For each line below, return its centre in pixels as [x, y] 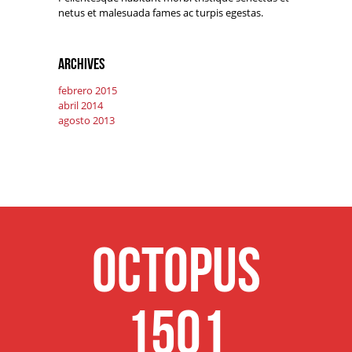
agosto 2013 [86, 121]
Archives [81, 64]
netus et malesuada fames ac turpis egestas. [161, 13]
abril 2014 [81, 106]
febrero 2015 [88, 91]
